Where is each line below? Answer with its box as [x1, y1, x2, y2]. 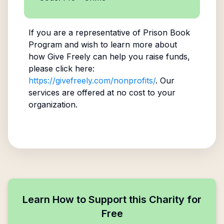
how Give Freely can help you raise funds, [28, 51, 190, 61]
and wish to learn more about [61, 39, 177, 49]
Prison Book [142, 27, 190, 37]
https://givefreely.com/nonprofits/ [28, 75, 155, 85]
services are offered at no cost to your [28, 87, 175, 97]
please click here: [28, 63, 94, 73]
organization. [28, 99, 77, 109]
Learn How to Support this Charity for [22, 193, 201, 205]
